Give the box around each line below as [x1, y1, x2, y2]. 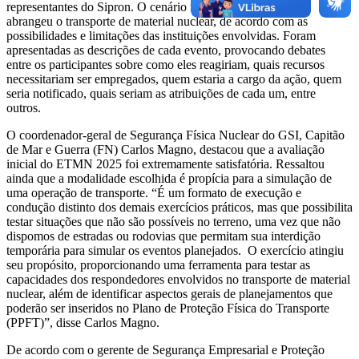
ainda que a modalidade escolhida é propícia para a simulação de [6, 171, 332, 185]
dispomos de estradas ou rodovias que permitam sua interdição [6, 228, 321, 243]
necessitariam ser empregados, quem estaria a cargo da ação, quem [6, 71, 341, 86]
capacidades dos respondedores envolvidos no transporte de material [6, 272, 350, 286]
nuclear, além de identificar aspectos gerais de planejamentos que [6, 286, 333, 301]
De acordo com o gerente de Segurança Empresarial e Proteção [6, 342, 325, 357]
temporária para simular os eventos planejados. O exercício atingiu [6, 243, 344, 257]
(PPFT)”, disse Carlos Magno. [6, 315, 159, 329]
